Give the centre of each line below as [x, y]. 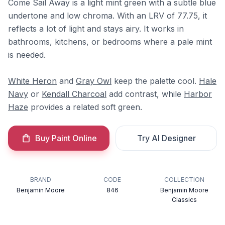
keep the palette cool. [155, 81]
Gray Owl [94, 81]
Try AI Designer [166, 138]
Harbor [198, 94]
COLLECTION [184, 180]
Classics [184, 200]
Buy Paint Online [66, 138]
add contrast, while [145, 94]
